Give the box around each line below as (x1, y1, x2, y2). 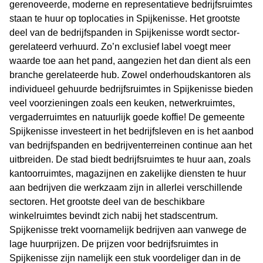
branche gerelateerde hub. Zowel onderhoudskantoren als (9, 70, 251, 80)
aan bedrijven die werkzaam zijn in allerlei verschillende (9, 183, 242, 193)
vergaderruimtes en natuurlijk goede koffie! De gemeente (9, 112, 245, 123)
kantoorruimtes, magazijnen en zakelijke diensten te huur (9, 168, 246, 179)
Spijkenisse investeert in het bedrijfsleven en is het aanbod (9, 126, 254, 137)
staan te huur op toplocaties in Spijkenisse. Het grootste (9, 14, 240, 24)
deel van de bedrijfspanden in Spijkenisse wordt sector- (9, 28, 240, 38)
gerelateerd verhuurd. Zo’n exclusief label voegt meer (9, 42, 231, 52)
